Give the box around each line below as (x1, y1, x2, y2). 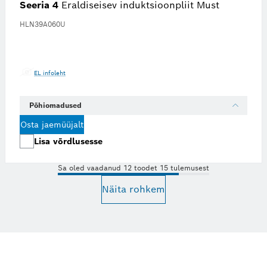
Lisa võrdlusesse (34, 136, 103, 147)
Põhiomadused (29, 101, 82, 110)
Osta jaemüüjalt (20, 119, 83, 130)
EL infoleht (34, 69, 66, 77)
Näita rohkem (102, 183, 165, 195)
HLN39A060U (20, 20, 66, 29)
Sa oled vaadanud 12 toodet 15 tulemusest (58, 163, 209, 172)
